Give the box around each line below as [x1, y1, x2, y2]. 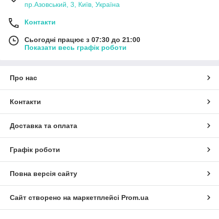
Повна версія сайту [10, 170, 77, 178]
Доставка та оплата [10, 122, 77, 130]
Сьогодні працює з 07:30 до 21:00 [24, 36, 140, 44]
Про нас [10, 74, 37, 82]
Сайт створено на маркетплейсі [10, 194, 121, 202]
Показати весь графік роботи [24, 44, 127, 52]
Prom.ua [121, 194, 149, 202]
